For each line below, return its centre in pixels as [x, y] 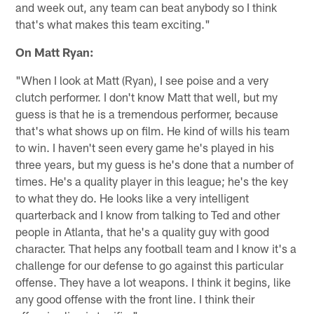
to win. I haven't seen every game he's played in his [145, 147]
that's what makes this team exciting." [113, 23]
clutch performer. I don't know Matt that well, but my [147, 96]
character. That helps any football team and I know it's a [156, 248]
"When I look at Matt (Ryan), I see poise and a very [142, 80]
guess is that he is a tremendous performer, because [147, 113]
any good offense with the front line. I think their [135, 298]
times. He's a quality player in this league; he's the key [152, 180]
